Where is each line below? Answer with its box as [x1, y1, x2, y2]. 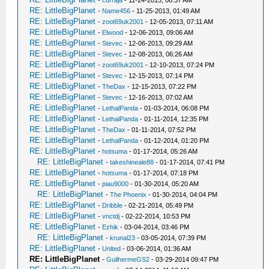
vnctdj [102, 213, 120, 220]
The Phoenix [110, 191, 147, 198]
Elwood [102, 29, 124, 36]
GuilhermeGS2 [106, 256, 150, 263]
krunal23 [110, 234, 136, 241]
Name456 [102, 7, 131, 14]
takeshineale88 [110, 159, 154, 166]
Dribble [102, 202, 123, 209]
